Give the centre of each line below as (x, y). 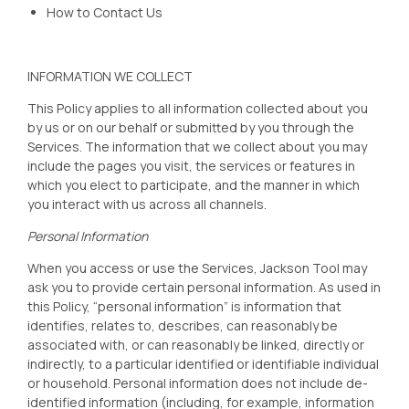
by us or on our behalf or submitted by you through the (191, 127)
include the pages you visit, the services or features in (191, 166)
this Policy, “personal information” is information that (184, 306)
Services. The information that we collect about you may (197, 147)
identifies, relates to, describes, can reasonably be (183, 325)
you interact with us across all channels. (147, 204)
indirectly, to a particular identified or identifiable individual (203, 364)
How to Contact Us (105, 12)
